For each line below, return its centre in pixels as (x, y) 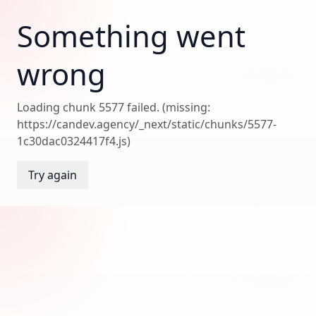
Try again (53, 175)
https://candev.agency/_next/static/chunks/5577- (147, 124)
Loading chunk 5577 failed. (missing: (114, 107)
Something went (131, 36)
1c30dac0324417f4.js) (74, 141)
